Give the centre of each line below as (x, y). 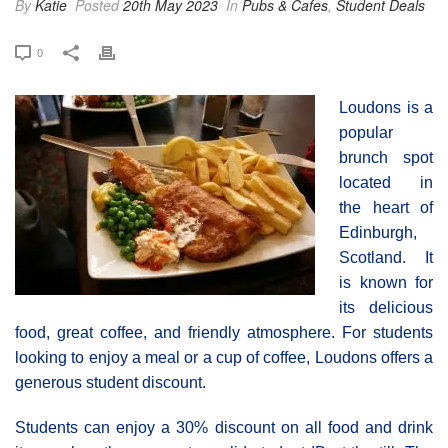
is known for (386, 282)
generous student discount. (110, 382)
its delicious (386, 307)
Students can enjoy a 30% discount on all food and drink (224, 427)
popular (366, 132)
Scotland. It (386, 257)
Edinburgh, (378, 232)
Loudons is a (386, 107)
